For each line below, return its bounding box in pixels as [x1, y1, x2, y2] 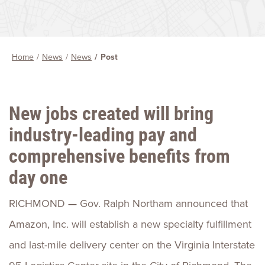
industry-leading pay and [9, 121, 197, 147]
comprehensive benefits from [9, 143, 230, 168]
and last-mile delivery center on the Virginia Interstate [9, 237, 255, 253]
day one [9, 164, 67, 189]
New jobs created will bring [9, 100, 214, 125]
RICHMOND [9, 196, 68, 211]
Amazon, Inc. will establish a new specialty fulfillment [9, 216, 251, 232]
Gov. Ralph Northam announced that [80, 196, 248, 211]
